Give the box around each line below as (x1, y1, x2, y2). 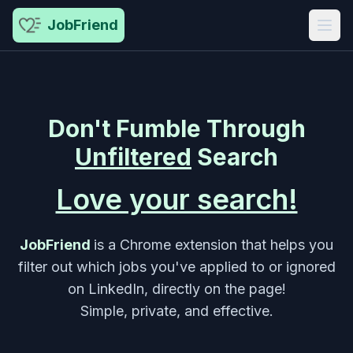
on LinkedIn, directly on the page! (67, 281, 286, 297)
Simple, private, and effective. (80, 303, 273, 319)
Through (200, 114, 306, 143)
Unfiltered (75, 143, 191, 171)
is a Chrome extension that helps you (94, 236, 333, 253)
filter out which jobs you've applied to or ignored (17, 258, 336, 275)
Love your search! (55, 182, 298, 217)
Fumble (115, 114, 201, 143)
